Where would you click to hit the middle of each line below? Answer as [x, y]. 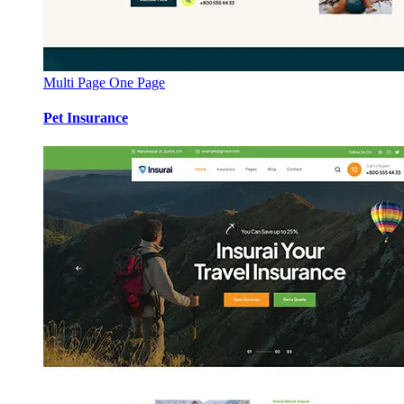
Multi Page [76, 83]
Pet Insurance [86, 118]
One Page [137, 83]
